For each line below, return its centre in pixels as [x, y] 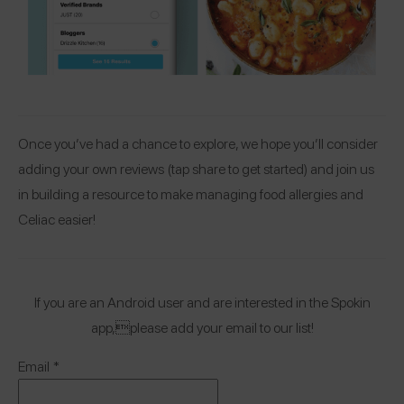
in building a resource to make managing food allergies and [191, 193]
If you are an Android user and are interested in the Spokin [202, 302]
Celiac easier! [57, 219]
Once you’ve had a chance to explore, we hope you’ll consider [198, 143]
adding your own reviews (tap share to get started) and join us [196, 168]
